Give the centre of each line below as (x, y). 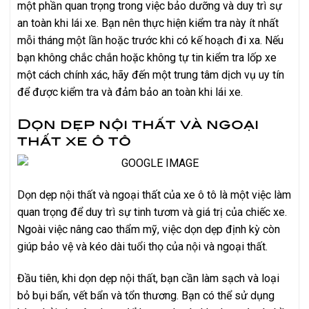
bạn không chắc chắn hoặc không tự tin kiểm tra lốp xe (147, 57)
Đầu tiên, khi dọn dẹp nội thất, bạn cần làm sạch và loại (148, 279)
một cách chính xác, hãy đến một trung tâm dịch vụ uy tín (151, 74)
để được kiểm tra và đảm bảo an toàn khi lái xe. (130, 92)
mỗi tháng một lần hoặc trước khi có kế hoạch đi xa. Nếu (150, 40)
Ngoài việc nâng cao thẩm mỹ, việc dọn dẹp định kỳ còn (149, 230)
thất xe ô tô (74, 139)
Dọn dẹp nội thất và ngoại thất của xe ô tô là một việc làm (154, 195)
